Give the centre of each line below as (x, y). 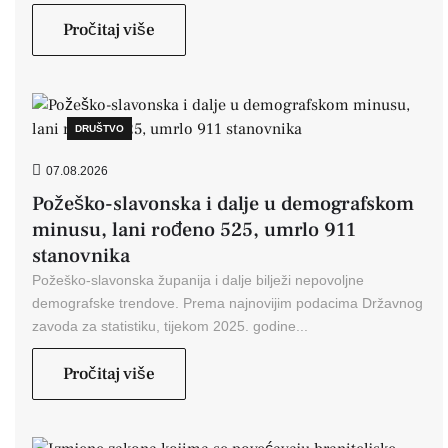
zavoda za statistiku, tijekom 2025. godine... (170, 326)
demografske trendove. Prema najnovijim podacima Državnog (227, 303)
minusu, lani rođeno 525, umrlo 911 (194, 230)
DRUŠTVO (100, 128)
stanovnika (81, 256)
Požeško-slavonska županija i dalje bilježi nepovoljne (198, 280)
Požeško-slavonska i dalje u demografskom (223, 204)
